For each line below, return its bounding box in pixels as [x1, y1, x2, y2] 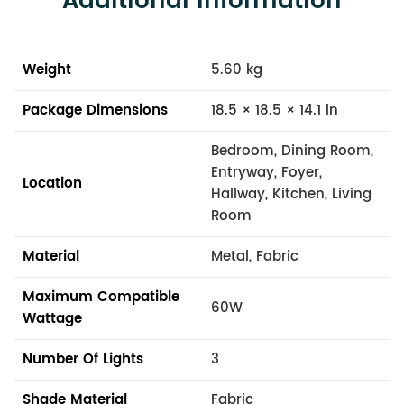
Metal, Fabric [211, 244, 298, 268]
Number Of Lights [23, 347, 143, 371]
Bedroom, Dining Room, [211, 139, 373, 162]
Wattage [23, 307, 82, 330]
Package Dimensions [23, 98, 168, 122]
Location [23, 171, 82, 195]
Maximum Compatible [23, 285, 179, 308]
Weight [23, 58, 71, 81]
